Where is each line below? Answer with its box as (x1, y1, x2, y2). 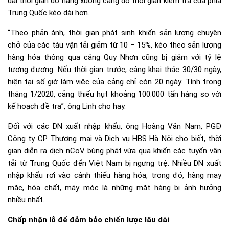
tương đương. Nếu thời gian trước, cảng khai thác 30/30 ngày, (8, 65, 221, 75)
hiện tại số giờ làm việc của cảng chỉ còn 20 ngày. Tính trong (8, 77, 221, 87)
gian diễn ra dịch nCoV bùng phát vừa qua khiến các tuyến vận (8, 146, 221, 156)
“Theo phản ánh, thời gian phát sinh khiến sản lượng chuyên (8, 28, 221, 38)
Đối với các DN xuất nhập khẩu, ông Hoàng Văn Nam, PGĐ (8, 122, 221, 131)
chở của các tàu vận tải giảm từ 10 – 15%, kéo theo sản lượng (8, 40, 221, 50)
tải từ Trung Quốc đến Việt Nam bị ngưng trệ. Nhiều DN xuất (8, 158, 221, 168)
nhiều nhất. (8, 195, 44, 205)
